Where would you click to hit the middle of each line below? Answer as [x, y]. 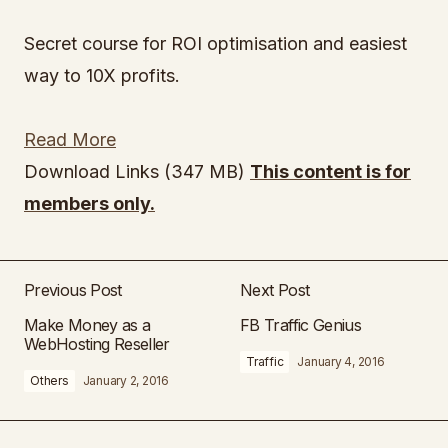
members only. [89, 203]
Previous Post [73, 290]
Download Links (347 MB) [137, 171]
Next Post [275, 290]
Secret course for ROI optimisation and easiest [215, 43]
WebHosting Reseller [97, 344]
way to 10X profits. [102, 75]
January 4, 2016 [341, 361]
